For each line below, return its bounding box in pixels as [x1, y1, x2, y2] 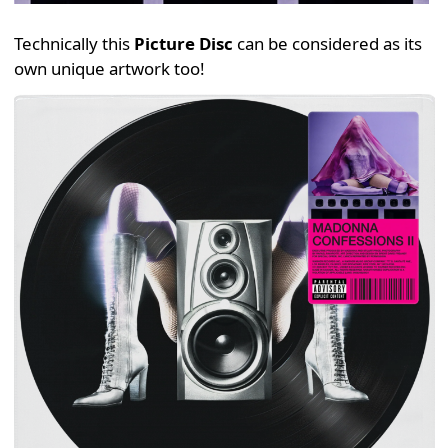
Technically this [13, 31, 134, 55]
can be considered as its [232, 31, 422, 55]
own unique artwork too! [13, 56, 205, 80]
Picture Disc [133, 31, 233, 55]
